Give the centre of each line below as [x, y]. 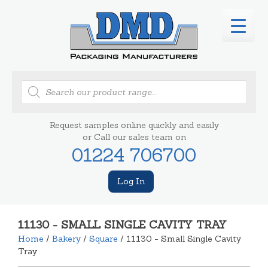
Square [103, 238]
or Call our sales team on [134, 137]
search [34, 92]
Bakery [66, 238]
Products [39, 83]
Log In [131, 181]
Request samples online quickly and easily [134, 125]
